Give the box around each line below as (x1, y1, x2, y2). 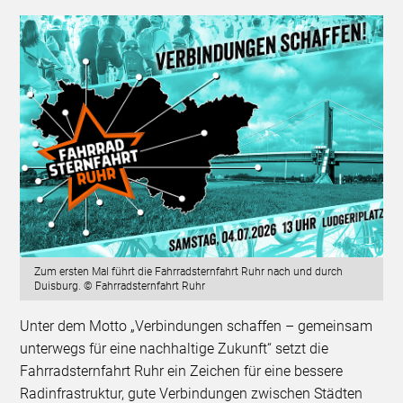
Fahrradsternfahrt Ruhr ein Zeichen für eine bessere (20, 363, 344, 381)
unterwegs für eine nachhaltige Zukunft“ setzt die (20, 340, 329, 358)
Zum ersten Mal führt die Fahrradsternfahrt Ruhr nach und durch (34, 265, 344, 279)
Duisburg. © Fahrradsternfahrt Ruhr (34, 280, 206, 293)
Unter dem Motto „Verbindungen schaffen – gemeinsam (20, 318, 373, 336)
